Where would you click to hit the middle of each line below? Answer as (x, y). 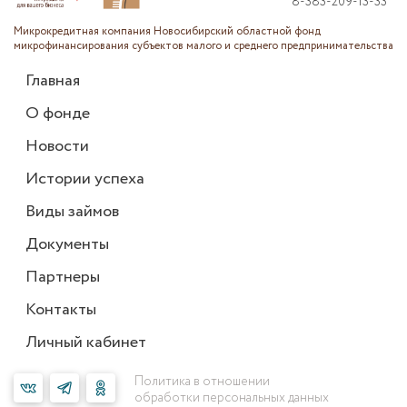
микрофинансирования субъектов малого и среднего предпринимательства (203, 45)
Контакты (61, 309)
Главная (53, 80)
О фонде (58, 113)
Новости (57, 146)
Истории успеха (85, 179)
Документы (67, 244)
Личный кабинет (86, 342)
